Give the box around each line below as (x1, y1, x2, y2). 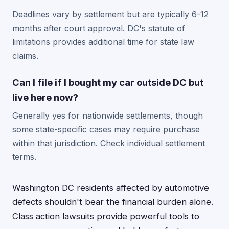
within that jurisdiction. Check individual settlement (12, 138, 205, 148)
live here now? (12, 91, 78, 103)
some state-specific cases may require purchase (12, 124, 200, 134)
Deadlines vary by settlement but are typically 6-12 (12, 9, 209, 19)
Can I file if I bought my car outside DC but (12, 77, 203, 88)
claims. (12, 51, 38, 61)
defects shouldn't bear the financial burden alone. (12, 197, 213, 207)
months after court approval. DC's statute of (12, 23, 185, 33)
